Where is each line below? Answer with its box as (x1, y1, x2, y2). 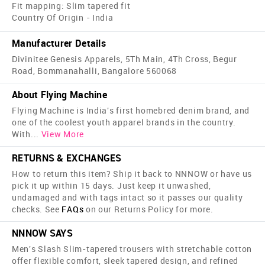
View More (41, 128, 84, 140)
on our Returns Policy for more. (83, 203, 214, 215)
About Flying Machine (12, 88, 107, 102)
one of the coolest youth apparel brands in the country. (12, 117, 236, 128)
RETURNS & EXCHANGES (12, 151, 122, 165)
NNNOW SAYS (12, 227, 73, 240)
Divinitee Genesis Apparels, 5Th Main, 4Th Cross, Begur (12, 53, 237, 65)
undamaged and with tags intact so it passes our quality (12, 192, 243, 203)
